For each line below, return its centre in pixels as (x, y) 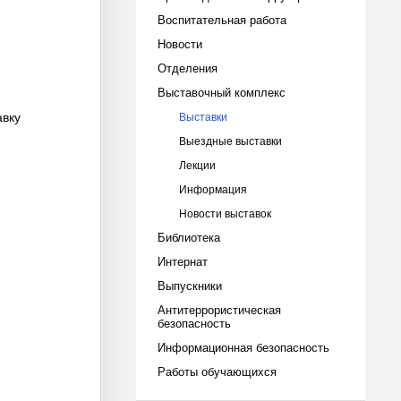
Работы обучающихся (217, 371)
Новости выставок (225, 213)
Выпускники (190, 285)
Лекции (197, 165)
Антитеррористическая (219, 309)
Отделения (188, 68)
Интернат (183, 261)
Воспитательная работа (222, 19)
